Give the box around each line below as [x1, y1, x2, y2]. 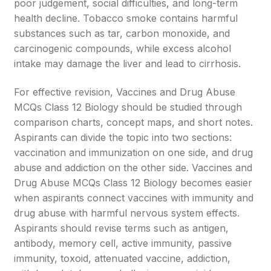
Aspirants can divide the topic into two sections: [14, 131, 232, 143]
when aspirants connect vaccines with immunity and [14, 192, 254, 204]
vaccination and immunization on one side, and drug [14, 146, 253, 158]
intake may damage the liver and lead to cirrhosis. [14, 57, 241, 70]
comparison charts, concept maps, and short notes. [14, 116, 253, 128]
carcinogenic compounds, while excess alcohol [14, 42, 232, 54]
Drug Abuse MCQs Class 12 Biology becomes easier [14, 177, 253, 189]
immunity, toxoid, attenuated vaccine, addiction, [14, 252, 231, 264]
